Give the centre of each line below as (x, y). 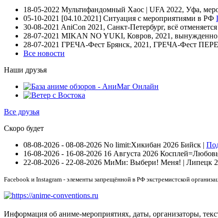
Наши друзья (25, 70)
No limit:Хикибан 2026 (141, 145)
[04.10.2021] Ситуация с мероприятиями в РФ (138, 18)
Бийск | (193, 145)
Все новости (44, 54)
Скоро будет (24, 128)
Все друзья (22, 112)
